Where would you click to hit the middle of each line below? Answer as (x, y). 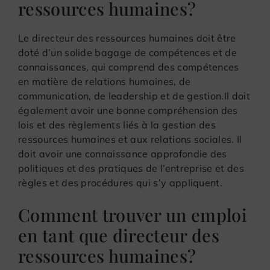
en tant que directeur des (119, 235)
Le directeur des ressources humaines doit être (127, 38)
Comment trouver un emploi (133, 214)
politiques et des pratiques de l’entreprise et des (131, 168)
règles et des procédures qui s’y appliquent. (121, 182)
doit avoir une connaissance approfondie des (123, 153)
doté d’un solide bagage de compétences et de (128, 52)
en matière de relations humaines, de (105, 81)
